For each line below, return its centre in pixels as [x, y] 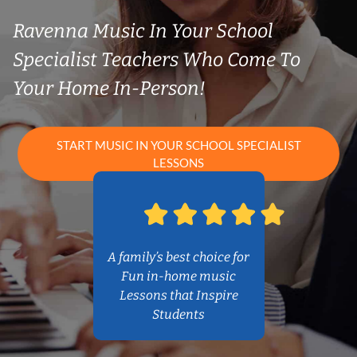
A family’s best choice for [178, 257]
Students [178, 315]
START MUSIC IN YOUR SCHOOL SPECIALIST [178, 145]
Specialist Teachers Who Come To [157, 60]
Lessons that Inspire [178, 296]
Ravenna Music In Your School [143, 31]
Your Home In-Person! [109, 88]
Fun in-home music [178, 277]
